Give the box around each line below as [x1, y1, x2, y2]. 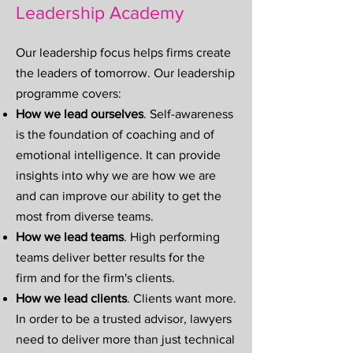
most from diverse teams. [16, 210, 154, 223]
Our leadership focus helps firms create [16, 46, 231, 59]
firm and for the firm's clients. [16, 271, 175, 284]
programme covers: [16, 87, 121, 100]
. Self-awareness [143, 107, 233, 121]
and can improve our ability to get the [16, 189, 221, 203]
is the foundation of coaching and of [16, 128, 214, 141]
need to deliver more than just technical [16, 333, 235, 346]
